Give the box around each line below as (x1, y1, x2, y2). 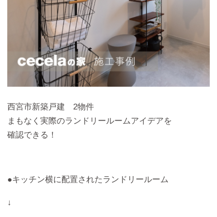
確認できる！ (7, 129, 57, 139)
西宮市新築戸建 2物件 (7, 101, 94, 111)
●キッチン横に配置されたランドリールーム (7, 174, 169, 185)
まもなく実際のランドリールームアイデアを (7, 115, 172, 125)
